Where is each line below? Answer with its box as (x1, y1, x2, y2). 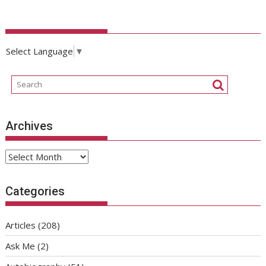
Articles (5, 219, 36, 232)
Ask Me (5, 240, 36, 252)
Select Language (6, 45, 74, 57)
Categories (5, 184, 65, 199)
